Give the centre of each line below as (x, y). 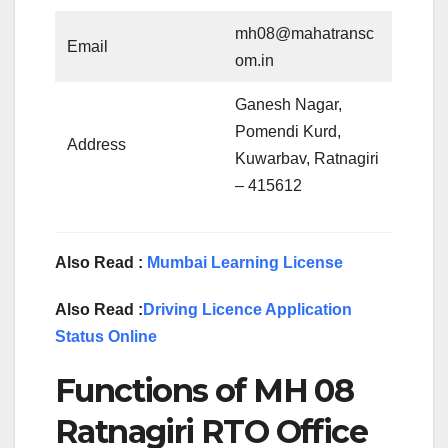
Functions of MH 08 (204, 391)
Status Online (106, 337)
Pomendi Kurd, (288, 132)
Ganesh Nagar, (289, 105)
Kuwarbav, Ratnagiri (307, 159)
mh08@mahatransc (305, 34)
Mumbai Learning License (245, 263)
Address (97, 145)
